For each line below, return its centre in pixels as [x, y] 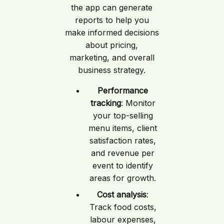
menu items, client [123, 128]
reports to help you [112, 20]
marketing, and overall [112, 58]
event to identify [123, 166]
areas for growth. [123, 178]
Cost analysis [122, 195]
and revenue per [123, 153]
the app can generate [112, 8]
